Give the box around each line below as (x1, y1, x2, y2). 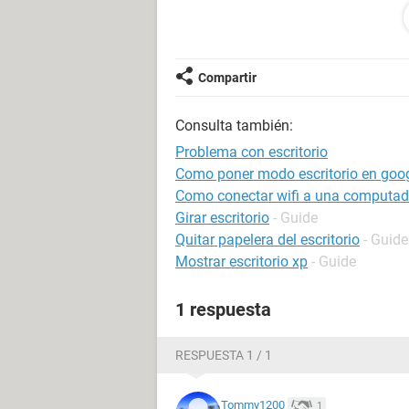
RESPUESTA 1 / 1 (175, 348, 272, 362)
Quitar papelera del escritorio (175, 231, 360, 248)
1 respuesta (175, 299, 271, 320)
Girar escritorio (175, 209, 269, 226)
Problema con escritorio (175, 143, 328, 161)
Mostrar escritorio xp (175, 253, 308, 270)
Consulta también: (175, 117, 293, 134)
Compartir (198, 70, 257, 85)
